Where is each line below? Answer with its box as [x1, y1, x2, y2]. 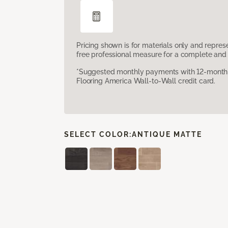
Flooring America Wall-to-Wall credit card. [76, 76, 216, 85]
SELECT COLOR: [64, 130, 132, 138]
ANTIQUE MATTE [132, 130, 202, 138]
